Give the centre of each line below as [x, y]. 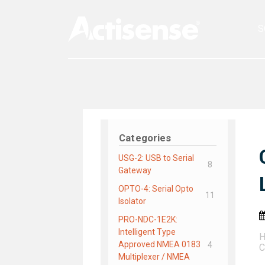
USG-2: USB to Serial [156, 158]
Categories [145, 138]
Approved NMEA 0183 [159, 245]
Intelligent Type [147, 232]
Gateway [135, 171]
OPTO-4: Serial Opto [156, 189]
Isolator [132, 201]
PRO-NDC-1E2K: [148, 220]
